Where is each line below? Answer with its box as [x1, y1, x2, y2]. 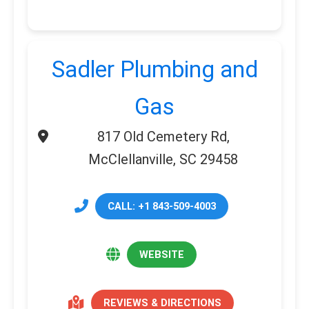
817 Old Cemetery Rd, [97, 128, 230, 145]
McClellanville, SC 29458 [88, 151, 238, 168]
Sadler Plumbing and [51, 57, 258, 83]
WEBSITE [139, 248, 184, 261]
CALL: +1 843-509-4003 [107, 200, 216, 213]
